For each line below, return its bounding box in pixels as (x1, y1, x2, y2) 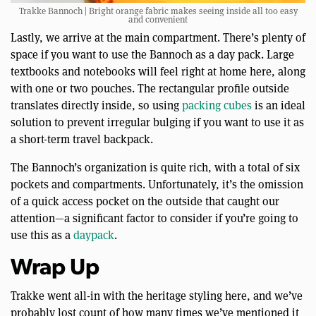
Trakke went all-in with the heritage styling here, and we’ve (11, 288, 303, 304)
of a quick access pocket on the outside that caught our (11, 194, 279, 209)
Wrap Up (11, 257, 99, 281)
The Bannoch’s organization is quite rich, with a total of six (11, 160, 300, 176)
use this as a (11, 228, 73, 243)
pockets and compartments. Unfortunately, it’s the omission (11, 177, 303, 193)
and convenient (128, 13, 188, 26)
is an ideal (252, 98, 305, 114)
